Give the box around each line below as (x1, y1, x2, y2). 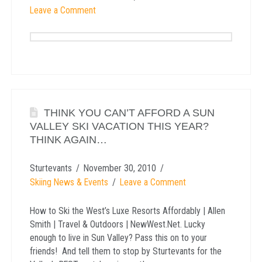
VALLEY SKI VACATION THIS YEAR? (29, 120, 209, 132)
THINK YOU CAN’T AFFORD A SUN (43, 106, 215, 119)
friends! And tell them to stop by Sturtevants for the (29, 245, 222, 257)
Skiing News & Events (29, 176, 108, 188)
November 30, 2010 (83, 162, 156, 174)
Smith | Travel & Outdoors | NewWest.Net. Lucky (29, 218, 205, 230)
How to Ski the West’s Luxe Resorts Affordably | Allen (29, 205, 225, 216)
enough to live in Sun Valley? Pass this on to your (29, 232, 207, 243)
